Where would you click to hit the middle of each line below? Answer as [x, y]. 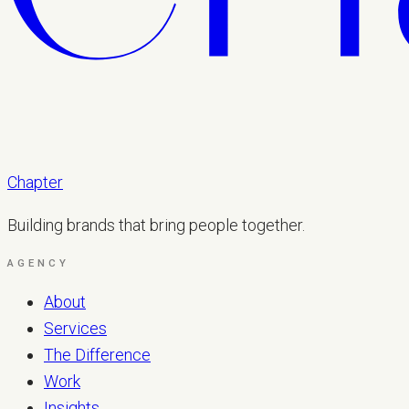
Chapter [35, 182]
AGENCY [38, 262]
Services [75, 328]
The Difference [97, 354]
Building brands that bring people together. [156, 225]
